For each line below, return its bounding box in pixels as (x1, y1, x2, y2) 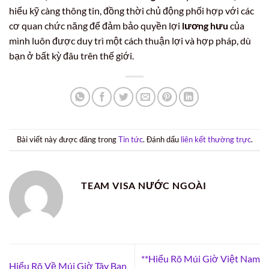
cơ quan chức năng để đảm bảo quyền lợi (9, 19, 182, 31)
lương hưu (182, 19, 228, 31)
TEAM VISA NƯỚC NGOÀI (81, 179, 207, 191)
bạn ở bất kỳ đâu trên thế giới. (9, 49, 134, 61)
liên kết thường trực (180, 134, 251, 145)
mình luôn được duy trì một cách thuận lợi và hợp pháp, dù (9, 34, 251, 46)
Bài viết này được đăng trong (16, 134, 118, 145)
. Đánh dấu (142, 134, 181, 145)
